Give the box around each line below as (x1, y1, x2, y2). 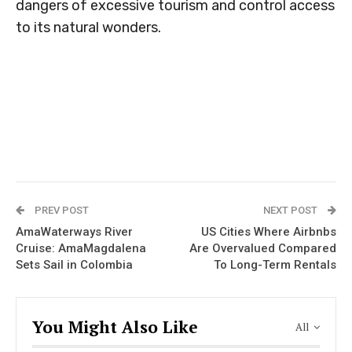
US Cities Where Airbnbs (201, 225, 336, 240)
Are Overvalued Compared (189, 241, 336, 256)
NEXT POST (263, 204, 320, 217)
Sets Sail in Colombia (16, 258, 133, 273)
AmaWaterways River (16, 225, 133, 240)
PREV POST (32, 204, 89, 217)
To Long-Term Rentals (214, 258, 336, 273)
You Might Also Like (32, 316, 198, 339)
